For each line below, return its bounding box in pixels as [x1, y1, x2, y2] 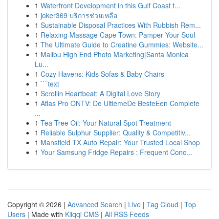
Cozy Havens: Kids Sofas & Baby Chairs [41, 69, 164, 79]
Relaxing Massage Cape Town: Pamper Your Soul [41, 30, 195, 40]
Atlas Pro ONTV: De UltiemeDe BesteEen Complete [41, 98, 199, 108]
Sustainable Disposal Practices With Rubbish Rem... [41, 20, 201, 30]
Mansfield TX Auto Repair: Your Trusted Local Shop [41, 137, 200, 147]
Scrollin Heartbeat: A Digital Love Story [41, 88, 160, 98]
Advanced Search [67, 199, 122, 209]
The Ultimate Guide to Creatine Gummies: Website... [41, 40, 203, 49]
